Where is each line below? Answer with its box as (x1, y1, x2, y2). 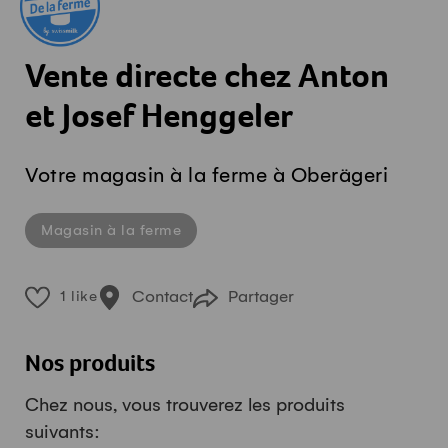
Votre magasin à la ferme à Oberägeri (25, 165, 388, 187)
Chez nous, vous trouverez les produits (25, 395, 345, 416)
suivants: (25, 422, 100, 443)
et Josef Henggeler (25, 103, 293, 137)
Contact (132, 288, 193, 307)
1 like (60, 288, 97, 305)
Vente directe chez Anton (25, 63, 389, 97)
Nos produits (25, 353, 155, 378)
